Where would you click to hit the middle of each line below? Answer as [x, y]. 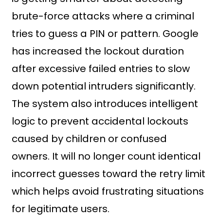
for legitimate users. [61, 209]
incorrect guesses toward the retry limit [109, 174]
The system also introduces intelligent [105, 104]
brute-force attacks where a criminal [103, 16]
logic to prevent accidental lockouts [100, 121]
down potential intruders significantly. [104, 86]
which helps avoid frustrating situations [108, 191]
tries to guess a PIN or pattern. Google [105, 34]
